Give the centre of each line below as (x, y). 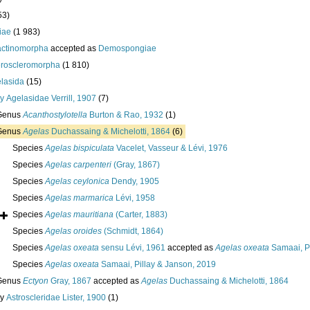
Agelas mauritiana (79, 215)
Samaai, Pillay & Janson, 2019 (157, 265)
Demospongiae (127, 49)
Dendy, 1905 (134, 182)
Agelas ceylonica (77, 182)
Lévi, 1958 (134, 198)
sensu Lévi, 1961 (132, 248)
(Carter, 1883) (140, 215)
